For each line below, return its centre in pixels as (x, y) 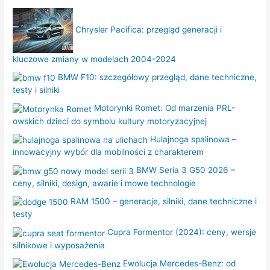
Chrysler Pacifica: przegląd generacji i (149, 29)
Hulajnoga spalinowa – (193, 139)
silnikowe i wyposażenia (59, 245)
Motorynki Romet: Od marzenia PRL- (165, 108)
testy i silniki (36, 90)
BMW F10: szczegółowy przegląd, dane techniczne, (158, 77)
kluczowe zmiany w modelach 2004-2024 (95, 59)
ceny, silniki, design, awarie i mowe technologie (105, 183)
